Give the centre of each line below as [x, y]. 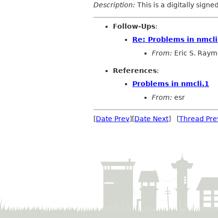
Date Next [151, 118]
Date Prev [113, 118]
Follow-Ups [134, 26]
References [135, 70]
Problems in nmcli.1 [171, 84]
